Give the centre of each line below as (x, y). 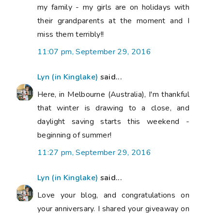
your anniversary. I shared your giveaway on (113, 209)
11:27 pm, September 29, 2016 (94, 153)
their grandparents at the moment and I (113, 21)
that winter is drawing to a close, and (113, 108)
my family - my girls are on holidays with (113, 8)
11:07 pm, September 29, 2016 (94, 52)
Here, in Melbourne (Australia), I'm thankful (113, 95)
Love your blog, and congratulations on (113, 195)
